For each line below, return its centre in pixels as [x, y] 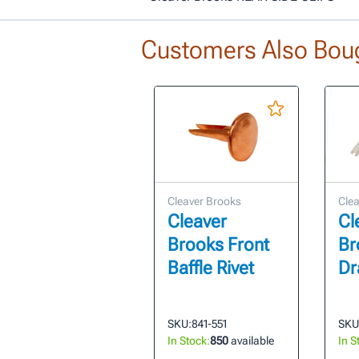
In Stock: [188, 341]
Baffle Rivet [210, 268]
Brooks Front [218, 245]
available [251, 341]
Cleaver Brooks [204, 202]
